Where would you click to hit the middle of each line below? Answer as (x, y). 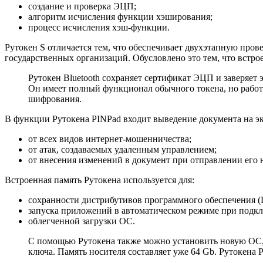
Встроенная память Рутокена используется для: (100, 180)
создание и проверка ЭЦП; (82, 6)
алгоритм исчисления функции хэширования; (120, 17)
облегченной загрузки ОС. (82, 221)
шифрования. (55, 99)
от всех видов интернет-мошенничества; (110, 139)
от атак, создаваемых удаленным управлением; (122, 150)
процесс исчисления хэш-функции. (99, 28)
